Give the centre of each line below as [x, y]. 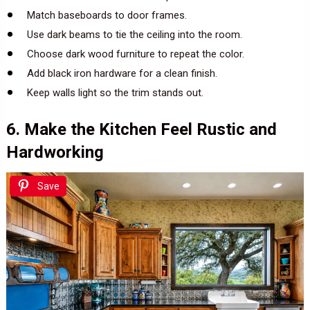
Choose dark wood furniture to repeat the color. [135, 54]
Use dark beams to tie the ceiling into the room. [134, 34]
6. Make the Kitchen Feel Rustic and [141, 130]
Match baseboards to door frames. [107, 15]
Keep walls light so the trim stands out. [115, 92]
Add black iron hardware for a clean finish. [122, 73]
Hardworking [55, 153]
